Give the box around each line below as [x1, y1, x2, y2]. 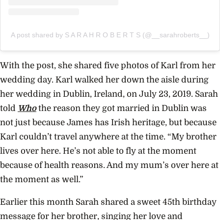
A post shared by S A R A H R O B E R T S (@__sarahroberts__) [10, 30, 210, 39]
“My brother [167, 132, 217, 142]
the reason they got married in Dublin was [38, 104, 207, 113]
